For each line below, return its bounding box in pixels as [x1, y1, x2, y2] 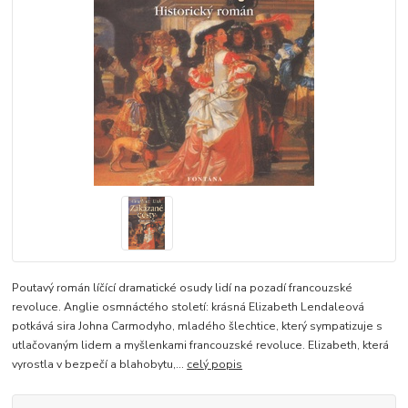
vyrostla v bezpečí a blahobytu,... [12, 356, 188, 372]
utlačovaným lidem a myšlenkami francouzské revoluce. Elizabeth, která [12, 337, 390, 352]
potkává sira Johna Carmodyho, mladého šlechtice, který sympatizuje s [12, 318, 383, 333]
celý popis [187, 356, 243, 372]
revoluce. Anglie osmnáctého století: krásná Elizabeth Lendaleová [12, 299, 365, 314]
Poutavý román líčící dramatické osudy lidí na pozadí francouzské [12, 280, 353, 295]
